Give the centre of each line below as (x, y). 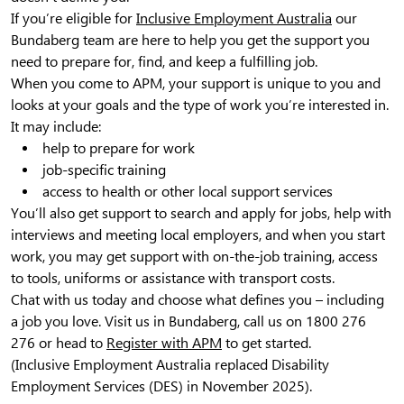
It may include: (56, 126)
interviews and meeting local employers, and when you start (198, 234)
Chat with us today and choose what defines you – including (197, 299)
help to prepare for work (119, 148)
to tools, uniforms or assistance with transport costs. (173, 278)
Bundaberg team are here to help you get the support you (190, 40)
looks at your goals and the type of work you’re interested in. (200, 105)
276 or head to (59, 343)
